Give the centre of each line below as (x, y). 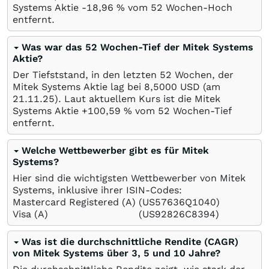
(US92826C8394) (179, 214)
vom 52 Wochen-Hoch (179, 7)
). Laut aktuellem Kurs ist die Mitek (138, 98)
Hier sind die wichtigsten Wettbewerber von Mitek (129, 178)
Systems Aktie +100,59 (68, 110)
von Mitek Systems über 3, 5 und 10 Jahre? (116, 253)
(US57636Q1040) (179, 202)
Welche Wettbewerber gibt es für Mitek (115, 150)
